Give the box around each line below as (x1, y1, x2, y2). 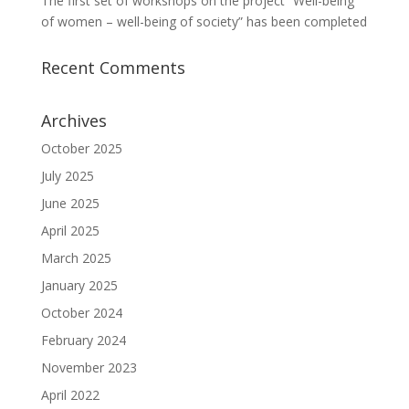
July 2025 (40, 166, 94, 184)
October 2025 (40, 139, 122, 157)
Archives (40, 109, 107, 131)
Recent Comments (40, 56, 185, 79)
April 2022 (40, 385, 100, 404)
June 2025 (40, 194, 100, 212)
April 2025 (40, 221, 100, 239)
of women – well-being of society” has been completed (40, 12, 367, 30)
